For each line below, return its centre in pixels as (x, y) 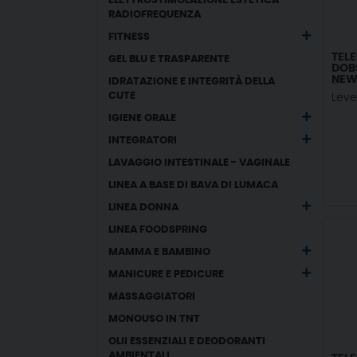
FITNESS (129, 37)
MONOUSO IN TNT (155, 319)
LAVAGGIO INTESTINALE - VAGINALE (200, 163)
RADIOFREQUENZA (155, 15)
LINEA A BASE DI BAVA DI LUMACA (194, 185)
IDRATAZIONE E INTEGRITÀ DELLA (192, 82)
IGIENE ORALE (143, 118)
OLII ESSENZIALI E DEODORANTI (187, 341)
